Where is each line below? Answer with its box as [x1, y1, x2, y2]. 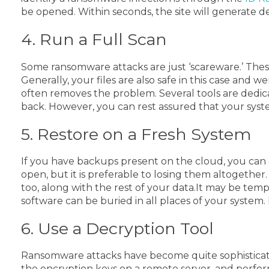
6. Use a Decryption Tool [21, 218, 214, 238]
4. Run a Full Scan [21, 29, 167, 50]
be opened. [21, 6, 78, 18]
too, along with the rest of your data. [21, 181, 196, 193]
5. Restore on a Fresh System [21, 124, 251, 144]
